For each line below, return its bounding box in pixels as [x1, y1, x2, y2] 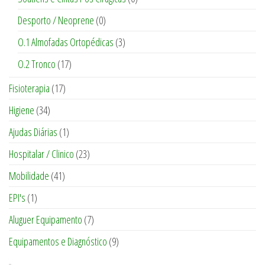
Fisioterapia [9, 80, 50, 95]
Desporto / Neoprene [18, 12, 94, 27]
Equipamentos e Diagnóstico [9, 234, 107, 248]
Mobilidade [9, 168, 49, 183]
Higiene [9, 102, 34, 117]
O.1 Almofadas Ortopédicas [18, 34, 114, 49]
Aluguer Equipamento [9, 212, 82, 227]
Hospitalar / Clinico [9, 146, 74, 161]
